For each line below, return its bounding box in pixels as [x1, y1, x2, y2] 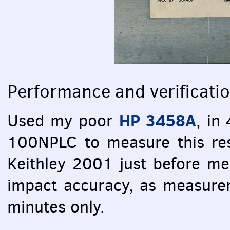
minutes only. [7, 196, 105, 218]
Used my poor [7, 109, 119, 131]
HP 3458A [119, 108, 196, 131]
